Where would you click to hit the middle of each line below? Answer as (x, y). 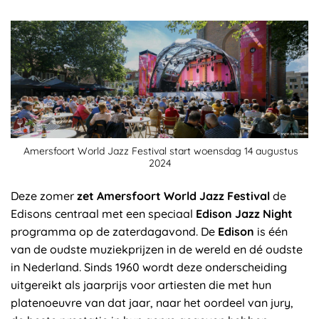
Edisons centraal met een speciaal (103, 213)
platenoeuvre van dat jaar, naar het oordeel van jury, (152, 302)
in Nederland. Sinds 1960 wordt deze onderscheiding (149, 267)
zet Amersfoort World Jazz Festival (173, 195)
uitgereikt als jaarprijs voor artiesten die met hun (141, 284)
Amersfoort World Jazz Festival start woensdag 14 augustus (159, 151)
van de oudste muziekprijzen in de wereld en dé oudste (157, 249)
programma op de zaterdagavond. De (114, 231)
